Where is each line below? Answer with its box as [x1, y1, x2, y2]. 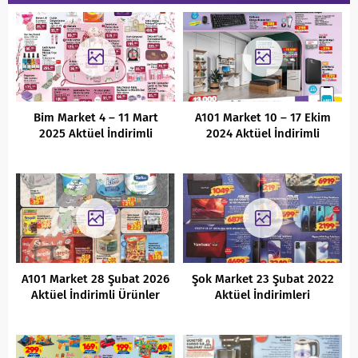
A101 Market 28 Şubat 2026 [22, 271, 169, 286]
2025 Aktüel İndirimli [38, 125, 153, 141]
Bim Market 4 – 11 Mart [33, 109, 158, 125]
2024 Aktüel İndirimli [205, 125, 320, 141]
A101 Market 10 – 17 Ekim [194, 109, 331, 125]
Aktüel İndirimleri [215, 287, 310, 302]
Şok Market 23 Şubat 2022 [191, 271, 334, 286]
